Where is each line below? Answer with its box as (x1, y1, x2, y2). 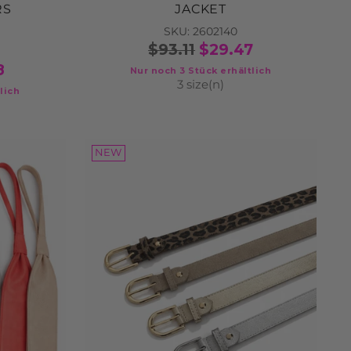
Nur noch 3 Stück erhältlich (129, 64, 272, 76)
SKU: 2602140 (164, 24, 238, 38)
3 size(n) (177, 77, 225, 92)
